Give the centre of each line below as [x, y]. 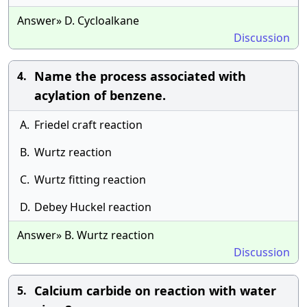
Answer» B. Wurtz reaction [86, 235]
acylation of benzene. [100, 95]
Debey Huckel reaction [93, 207]
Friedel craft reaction [88, 125]
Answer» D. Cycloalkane [78, 21]
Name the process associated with [140, 76]
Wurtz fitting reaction [90, 180]
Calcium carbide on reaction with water [155, 291]
